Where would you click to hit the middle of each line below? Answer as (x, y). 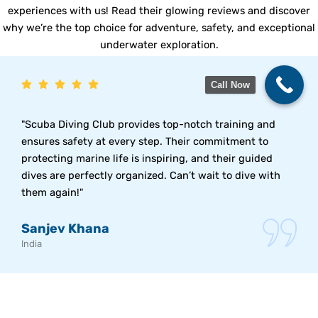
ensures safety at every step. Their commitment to (145, 141)
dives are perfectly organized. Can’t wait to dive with (151, 175)
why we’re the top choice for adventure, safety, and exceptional (159, 28)
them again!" (52, 192)
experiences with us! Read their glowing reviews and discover (159, 11)
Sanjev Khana (65, 228)
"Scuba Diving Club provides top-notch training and (148, 124)
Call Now (230, 84)
